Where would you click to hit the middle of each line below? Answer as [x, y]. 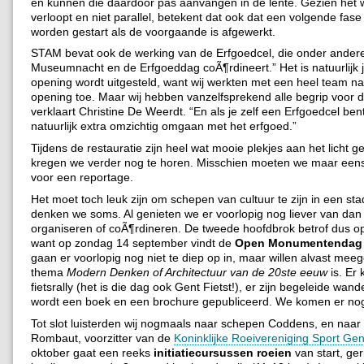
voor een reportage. [82, 178]
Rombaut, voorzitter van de [102, 338]
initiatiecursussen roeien [223, 353]
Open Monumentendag [299, 243]
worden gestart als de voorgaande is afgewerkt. [153, 31]
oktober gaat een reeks [92, 353]
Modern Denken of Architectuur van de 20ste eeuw [197, 273]
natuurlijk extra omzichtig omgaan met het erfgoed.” [164, 126]
